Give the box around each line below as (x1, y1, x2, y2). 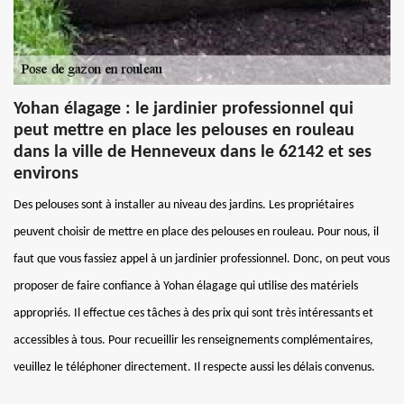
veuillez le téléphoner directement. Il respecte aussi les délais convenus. (14, 360, 375, 374)
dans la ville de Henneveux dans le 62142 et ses (14, 142, 372, 161)
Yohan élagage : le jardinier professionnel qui (14, 99, 353, 118)
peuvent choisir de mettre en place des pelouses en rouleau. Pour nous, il (14, 225, 379, 239)
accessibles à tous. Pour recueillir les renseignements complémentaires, (14, 333, 373, 347)
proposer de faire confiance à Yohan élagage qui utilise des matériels (14, 279, 358, 293)
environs (14, 164, 78, 183)
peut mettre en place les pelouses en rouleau (14, 121, 354, 140)
